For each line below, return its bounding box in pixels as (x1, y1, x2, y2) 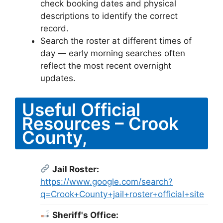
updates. (40, 73, 76, 83)
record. (40, 23, 69, 33)
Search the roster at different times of (40, 36, 192, 46)
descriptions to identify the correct (40, 11, 178, 21)
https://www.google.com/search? (40, 176, 173, 187)
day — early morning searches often (40, 48, 185, 58)
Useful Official (22, 99, 140, 120)
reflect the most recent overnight (40, 61, 171, 71)
